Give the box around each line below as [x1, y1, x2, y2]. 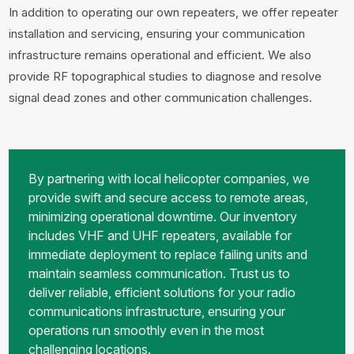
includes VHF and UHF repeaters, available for [28, 228, 292, 243]
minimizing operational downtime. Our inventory [28, 209, 298, 224]
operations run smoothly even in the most [28, 322, 265, 338]
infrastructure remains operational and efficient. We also [9, 47, 312, 62]
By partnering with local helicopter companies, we [28, 171, 311, 186]
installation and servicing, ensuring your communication [9, 26, 306, 41]
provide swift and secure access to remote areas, [28, 190, 309, 205]
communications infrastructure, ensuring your [28, 303, 286, 319]
